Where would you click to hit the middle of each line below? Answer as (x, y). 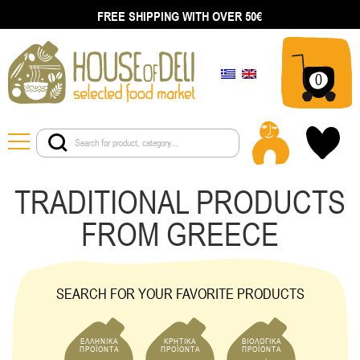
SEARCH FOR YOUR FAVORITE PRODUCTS (180, 293)
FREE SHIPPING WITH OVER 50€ (180, 16)
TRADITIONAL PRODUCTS (180, 202)
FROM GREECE (180, 234)
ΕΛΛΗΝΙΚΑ (99, 341)
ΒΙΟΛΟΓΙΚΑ (261, 341)
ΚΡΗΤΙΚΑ (180, 341)
